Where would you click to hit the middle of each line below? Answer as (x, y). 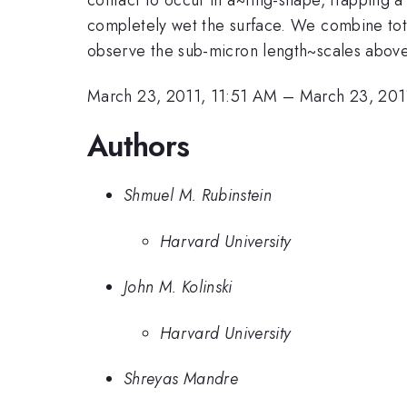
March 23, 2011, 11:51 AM (183, 97)
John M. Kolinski (178, 288)
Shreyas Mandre (181, 379)
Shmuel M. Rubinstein (198, 196)
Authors (139, 145)
